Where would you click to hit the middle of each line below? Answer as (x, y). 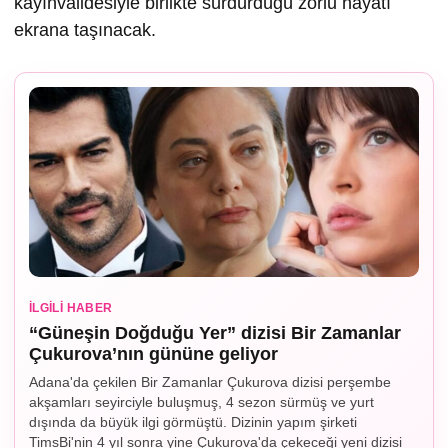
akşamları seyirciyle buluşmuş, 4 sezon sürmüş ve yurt (201, 402)
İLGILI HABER (71, 308)
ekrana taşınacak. (85, 30)
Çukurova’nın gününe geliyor (153, 354)
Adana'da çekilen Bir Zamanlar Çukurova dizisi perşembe (210, 382)
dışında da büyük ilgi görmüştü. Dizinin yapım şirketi (193, 422)
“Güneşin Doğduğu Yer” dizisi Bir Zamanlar (215, 333)
